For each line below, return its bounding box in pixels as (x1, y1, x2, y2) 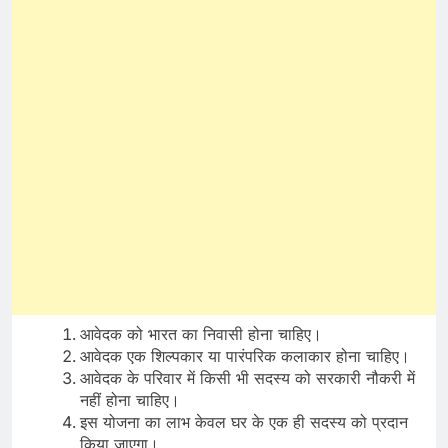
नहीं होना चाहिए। (80, 389, 180, 410)
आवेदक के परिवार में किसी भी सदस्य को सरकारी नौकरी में (80, 367, 415, 388)
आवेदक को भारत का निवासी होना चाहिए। (80, 323, 322, 344)
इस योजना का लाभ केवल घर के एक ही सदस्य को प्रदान (80, 411, 408, 432)
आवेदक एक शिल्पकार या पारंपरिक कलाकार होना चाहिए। (80, 345, 410, 366)
